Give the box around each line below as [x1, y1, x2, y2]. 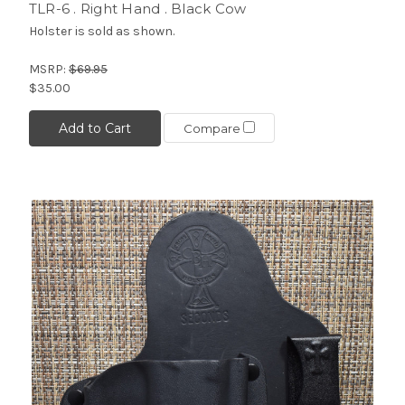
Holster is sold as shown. [28, 23, 174, 39]
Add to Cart [58, 119, 131, 137]
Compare [183, 121, 243, 137]
